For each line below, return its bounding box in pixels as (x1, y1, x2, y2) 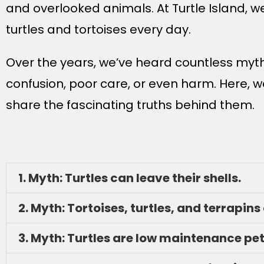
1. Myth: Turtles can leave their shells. (18, 170, 241, 186)
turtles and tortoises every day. (6, 21, 191, 38)
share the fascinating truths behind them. (6, 97, 255, 113)
